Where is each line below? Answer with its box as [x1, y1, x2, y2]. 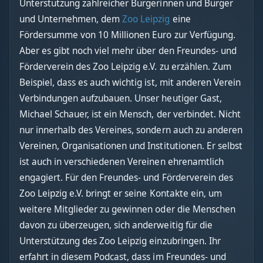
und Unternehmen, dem [19, 12, 123, 25]
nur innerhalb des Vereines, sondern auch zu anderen [19, 123, 242, 136]
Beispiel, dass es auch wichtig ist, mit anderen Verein [19, 76, 241, 89]
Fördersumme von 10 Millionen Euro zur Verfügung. [19, 28, 235, 41]
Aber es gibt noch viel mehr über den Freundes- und [19, 44, 237, 57]
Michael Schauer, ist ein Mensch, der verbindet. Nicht [19, 107, 241, 120]
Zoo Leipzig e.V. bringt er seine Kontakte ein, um [19, 187, 222, 200]
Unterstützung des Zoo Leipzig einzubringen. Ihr [19, 234, 221, 247]
